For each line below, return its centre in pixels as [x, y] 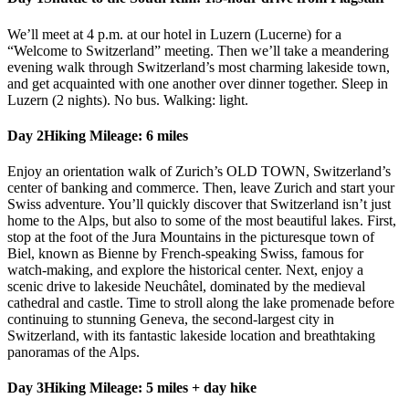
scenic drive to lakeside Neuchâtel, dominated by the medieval [186, 287]
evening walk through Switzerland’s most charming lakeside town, [199, 67]
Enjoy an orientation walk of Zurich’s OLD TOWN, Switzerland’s [199, 172]
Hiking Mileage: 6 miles [116, 135]
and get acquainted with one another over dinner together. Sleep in [198, 83]
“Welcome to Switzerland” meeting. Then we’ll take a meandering [198, 50]
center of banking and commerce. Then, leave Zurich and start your [201, 188]
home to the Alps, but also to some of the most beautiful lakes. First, [202, 221]
